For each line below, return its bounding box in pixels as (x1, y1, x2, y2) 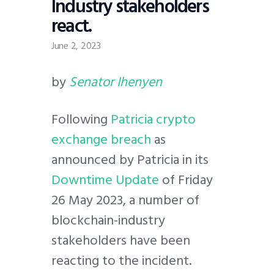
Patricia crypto (111, 108, 196, 131)
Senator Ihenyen (69, 70, 162, 93)
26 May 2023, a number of (51, 189, 199, 212)
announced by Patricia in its (51, 149, 209, 171)
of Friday (159, 169, 213, 191)
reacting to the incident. (51, 250, 191, 272)
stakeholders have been (51, 229, 190, 252)
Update (113, 169, 159, 191)
